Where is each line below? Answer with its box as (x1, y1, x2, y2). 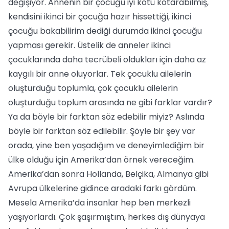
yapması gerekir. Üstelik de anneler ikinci (8, 39, 171, 51)
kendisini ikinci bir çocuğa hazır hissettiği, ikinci (8, 11, 191, 22)
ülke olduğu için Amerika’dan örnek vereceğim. (8, 154, 195, 166)
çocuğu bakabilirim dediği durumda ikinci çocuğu (8, 25, 202, 37)
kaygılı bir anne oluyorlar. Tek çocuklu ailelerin (8, 68, 191, 80)
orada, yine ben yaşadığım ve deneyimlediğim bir (8, 140, 204, 151)
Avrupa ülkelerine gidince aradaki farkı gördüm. (8, 182, 197, 194)
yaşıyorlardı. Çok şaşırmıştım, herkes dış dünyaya (8, 211, 205, 223)
